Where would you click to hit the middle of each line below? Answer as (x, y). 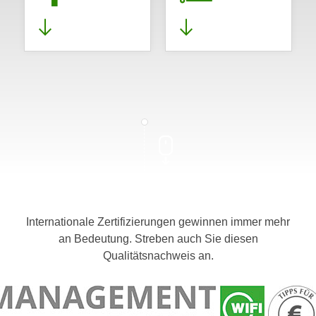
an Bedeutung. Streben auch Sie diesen (158, 239)
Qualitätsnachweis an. (158, 256)
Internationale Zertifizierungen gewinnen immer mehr (158, 222)
